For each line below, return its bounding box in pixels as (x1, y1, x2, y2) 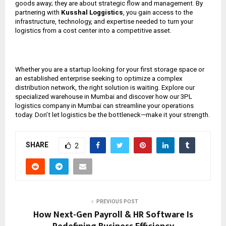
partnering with (15, 8, 61, 16)
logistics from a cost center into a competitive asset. (15, 26, 172, 34)
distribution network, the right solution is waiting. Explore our (15, 83, 195, 91)
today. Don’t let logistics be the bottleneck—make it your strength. (15, 110, 210, 119)
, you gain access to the (123, 8, 193, 16)
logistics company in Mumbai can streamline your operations (15, 101, 194, 109)
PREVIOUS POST (96, 198, 138, 204)
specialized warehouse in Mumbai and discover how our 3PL (15, 92, 192, 100)
